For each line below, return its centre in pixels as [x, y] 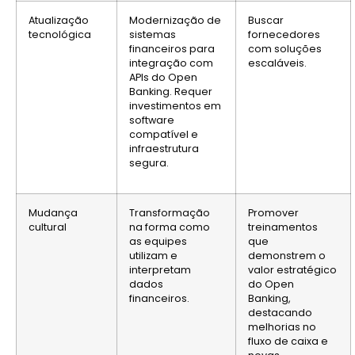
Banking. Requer [171, 91]
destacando [280, 312]
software [152, 120]
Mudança [53, 212]
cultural [48, 227]
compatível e [164, 134]
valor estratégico [292, 269]
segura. [149, 162]
